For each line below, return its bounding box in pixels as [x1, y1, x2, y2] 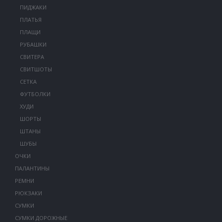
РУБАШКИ [19, 41, 47, 48]
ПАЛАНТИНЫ [14, 165, 50, 172]
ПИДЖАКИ [19, 3, 47, 11]
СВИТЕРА [19, 53, 44, 60]
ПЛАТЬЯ [19, 16, 42, 23]
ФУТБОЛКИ [19, 90, 51, 98]
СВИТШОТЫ [19, 65, 52, 73]
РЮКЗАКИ [14, 189, 42, 197]
